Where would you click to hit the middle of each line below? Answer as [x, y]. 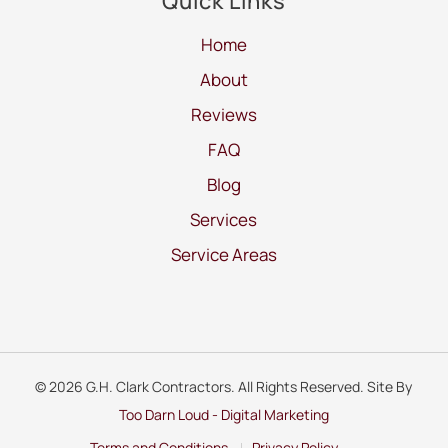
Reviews [223, 115]
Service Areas [223, 255]
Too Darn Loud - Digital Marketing [223, 415]
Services [224, 220]
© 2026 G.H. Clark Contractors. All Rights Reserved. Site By [224, 387]
